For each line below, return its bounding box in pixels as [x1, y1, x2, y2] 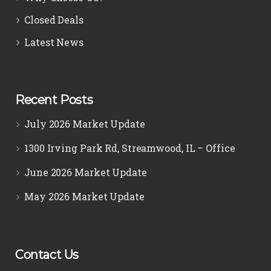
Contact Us [15, 247, 79, 262]
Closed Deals [24, 13, 83, 26]
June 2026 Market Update [24, 165, 147, 178]
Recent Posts [15, 92, 93, 107]
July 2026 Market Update [24, 117, 145, 130]
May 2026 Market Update [24, 189, 145, 203]
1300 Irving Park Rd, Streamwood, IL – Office [24, 141, 235, 154]
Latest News [24, 35, 83, 48]
